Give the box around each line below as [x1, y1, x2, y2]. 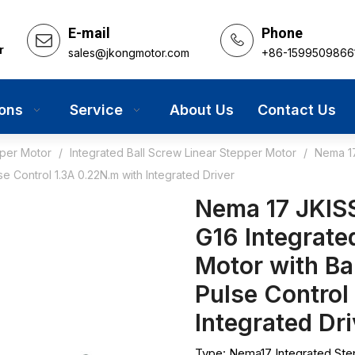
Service [70, 101, 123, 118]
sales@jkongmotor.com [68, 46, 190, 59]
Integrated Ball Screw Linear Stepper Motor [70, 146, 296, 159]
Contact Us [258, 101, 336, 118]
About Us [170, 101, 234, 118]
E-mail [68, 25, 111, 41]
